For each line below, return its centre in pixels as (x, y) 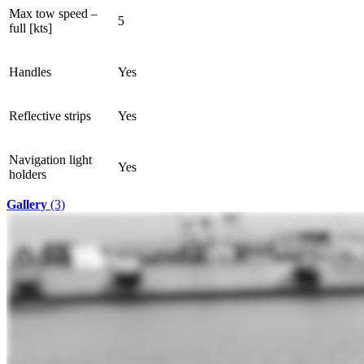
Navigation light (50, 159)
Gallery (27, 204)
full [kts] (30, 28)
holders (28, 174)
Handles (30, 71)
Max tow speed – (53, 13)
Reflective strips (50, 115)
